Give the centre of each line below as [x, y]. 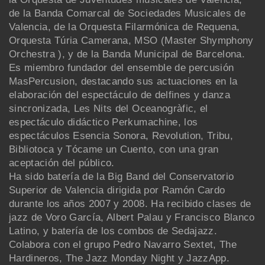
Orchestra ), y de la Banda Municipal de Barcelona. [127, 54]
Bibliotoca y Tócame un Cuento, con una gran [114, 149]
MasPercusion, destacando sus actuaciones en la [123, 81]
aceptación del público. [62, 163]
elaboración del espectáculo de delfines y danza [119, 95]
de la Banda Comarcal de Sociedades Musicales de [127, 13]
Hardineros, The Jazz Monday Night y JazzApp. [119, 258]
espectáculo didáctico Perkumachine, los [104, 122]
